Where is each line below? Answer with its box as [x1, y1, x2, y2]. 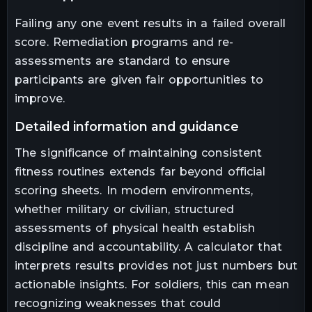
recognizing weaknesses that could [15, 296, 221, 310]
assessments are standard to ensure [15, 54, 231, 68]
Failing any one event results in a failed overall [15, 16, 286, 30]
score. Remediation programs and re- [15, 35, 234, 49]
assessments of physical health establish [15, 221, 256, 235]
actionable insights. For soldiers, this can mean [15, 277, 289, 291]
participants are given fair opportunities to [15, 72, 264, 86]
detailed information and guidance [25, 118, 239, 134]
